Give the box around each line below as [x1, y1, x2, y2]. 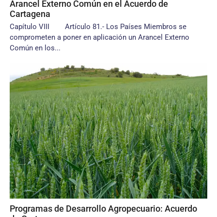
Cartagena [10, 9, 50, 19]
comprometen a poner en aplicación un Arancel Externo [10, 33, 189, 42]
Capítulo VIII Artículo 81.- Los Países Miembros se [10, 22, 186, 31]
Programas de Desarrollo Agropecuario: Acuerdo [10, 203, 197, 214]
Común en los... [10, 44, 61, 52]
